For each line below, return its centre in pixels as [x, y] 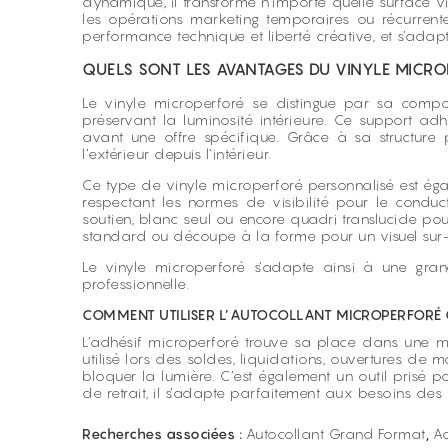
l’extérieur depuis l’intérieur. [177, 153]
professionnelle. [135, 283]
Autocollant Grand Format [335, 433]
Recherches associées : [164, 433]
